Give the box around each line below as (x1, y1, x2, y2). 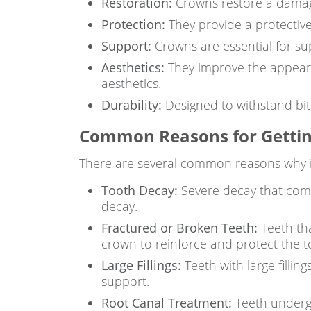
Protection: (101, 16, 165, 33)
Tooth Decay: (101, 182, 178, 199)
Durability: (101, 96, 162, 113)
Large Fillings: (101, 257, 181, 274)
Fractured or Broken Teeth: (101, 219, 258, 236)
